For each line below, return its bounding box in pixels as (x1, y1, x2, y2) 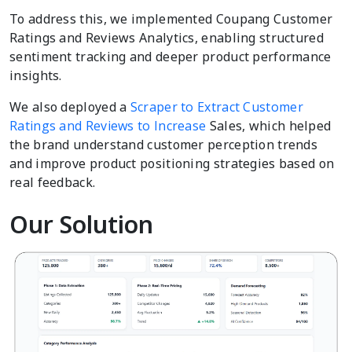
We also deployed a (9, 97, 130, 115)
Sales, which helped (206, 116, 332, 134)
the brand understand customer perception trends (9, 135, 318, 153)
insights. (9, 66, 62, 84)
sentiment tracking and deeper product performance (9, 47, 332, 65)
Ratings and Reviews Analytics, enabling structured (9, 28, 324, 46)
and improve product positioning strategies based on (9, 154, 335, 172)
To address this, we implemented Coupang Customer (9, 9, 333, 27)
